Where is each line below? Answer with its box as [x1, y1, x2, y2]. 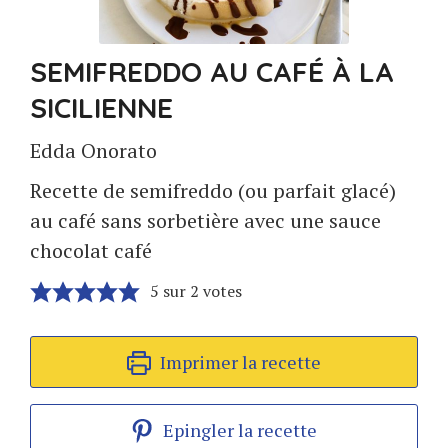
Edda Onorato [30, 137, 157, 164]
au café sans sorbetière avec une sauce [30, 207, 381, 234]
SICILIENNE [30, 90, 173, 125]
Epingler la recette [159, 418, 318, 442]
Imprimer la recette [155, 350, 321, 374]
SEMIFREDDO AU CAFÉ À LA [30, 54, 394, 89]
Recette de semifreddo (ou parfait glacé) [30, 177, 396, 204]
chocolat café [30, 237, 152, 264]
